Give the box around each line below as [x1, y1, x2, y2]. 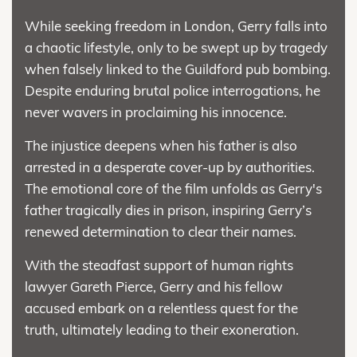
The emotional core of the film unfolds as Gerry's [25, 180, 322, 198]
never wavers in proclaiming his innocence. [25, 104, 287, 121]
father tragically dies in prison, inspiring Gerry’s [25, 202, 312, 219]
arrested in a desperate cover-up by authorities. [25, 159, 315, 176]
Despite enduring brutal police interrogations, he [25, 82, 320, 100]
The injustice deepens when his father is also [25, 137, 297, 155]
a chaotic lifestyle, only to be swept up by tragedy [25, 39, 328, 57]
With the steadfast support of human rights [25, 257, 293, 274]
